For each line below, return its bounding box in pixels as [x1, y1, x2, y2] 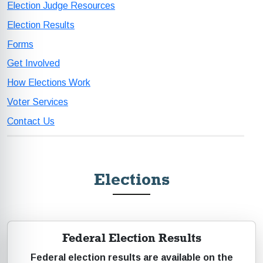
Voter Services [7, 96, 68, 107]
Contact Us [7, 116, 55, 126]
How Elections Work [7, 77, 90, 88]
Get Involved [7, 58, 60, 69]
